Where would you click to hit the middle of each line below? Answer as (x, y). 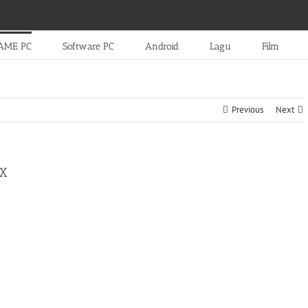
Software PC (88, 46)
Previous (247, 110)
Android (162, 46)
